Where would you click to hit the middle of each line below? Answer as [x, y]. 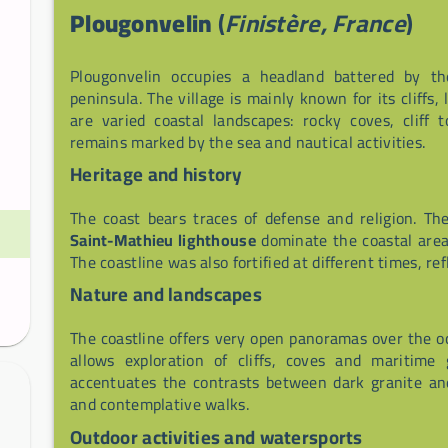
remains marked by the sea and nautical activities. [248, 142]
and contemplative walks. [159, 404]
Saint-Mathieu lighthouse [163, 240]
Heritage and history [156, 175]
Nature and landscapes [166, 295]
